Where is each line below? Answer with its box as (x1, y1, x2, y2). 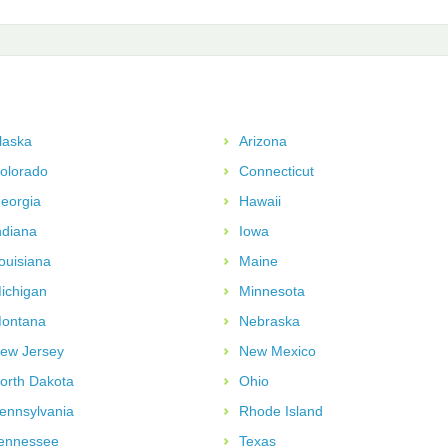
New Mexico (239, 342, 316, 359)
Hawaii (239, 192, 281, 209)
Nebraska (239, 312, 300, 329)
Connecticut (239, 162, 314, 179)
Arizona (239, 132, 287, 149)
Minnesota (239, 282, 305, 299)
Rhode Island (239, 402, 323, 419)
